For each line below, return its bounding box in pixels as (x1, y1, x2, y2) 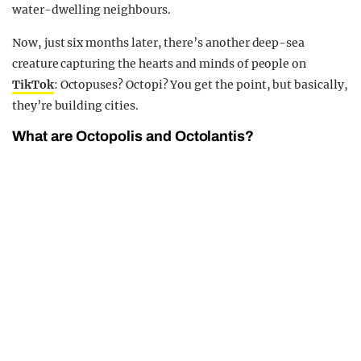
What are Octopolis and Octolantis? (12, 128, 255, 145)
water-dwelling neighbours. (12, 2, 171, 18)
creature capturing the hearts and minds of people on (12, 56, 307, 72)
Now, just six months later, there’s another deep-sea (12, 35, 305, 51)
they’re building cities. (12, 98, 139, 114)
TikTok (12, 77, 54, 93)
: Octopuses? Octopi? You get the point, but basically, (53, 77, 348, 93)
